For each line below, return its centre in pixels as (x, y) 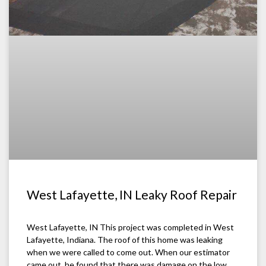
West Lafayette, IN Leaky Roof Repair (132, 195)
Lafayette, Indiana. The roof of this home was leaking (125, 240)
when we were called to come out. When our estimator (128, 252)
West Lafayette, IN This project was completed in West (130, 227)
